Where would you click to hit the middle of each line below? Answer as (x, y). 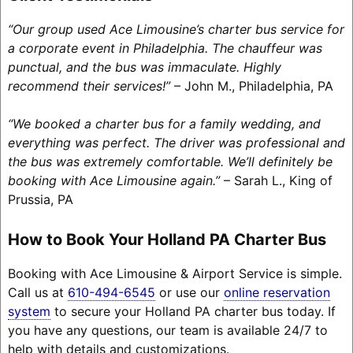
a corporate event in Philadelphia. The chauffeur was (165, 48)
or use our (189, 292)
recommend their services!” (89, 85)
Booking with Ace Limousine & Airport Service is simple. (175, 273)
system (29, 311)
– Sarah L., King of (276, 180)
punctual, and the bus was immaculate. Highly (144, 67)
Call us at (37, 292)
